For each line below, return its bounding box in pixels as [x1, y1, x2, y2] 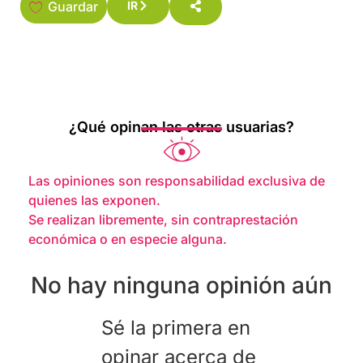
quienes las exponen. [28, 191, 160, 208]
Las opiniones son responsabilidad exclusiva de [28, 172, 325, 189]
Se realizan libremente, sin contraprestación [28, 211, 298, 228]
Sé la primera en [100, 316, 250, 340]
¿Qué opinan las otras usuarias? [69, 117, 294, 135]
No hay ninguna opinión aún [31, 271, 332, 299]
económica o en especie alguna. [28, 230, 227, 247]
